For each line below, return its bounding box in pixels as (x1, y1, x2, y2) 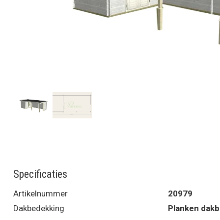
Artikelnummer (13, 189, 68, 199)
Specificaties (13, 168, 67, 181)
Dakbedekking (13, 203, 64, 214)
